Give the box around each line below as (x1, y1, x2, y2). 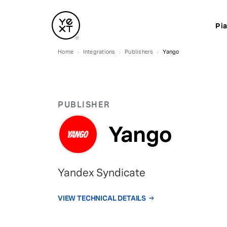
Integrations (83, 48, 116, 55)
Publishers (125, 48, 154, 55)
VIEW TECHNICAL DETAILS (58, 194, 146, 203)
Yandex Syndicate (58, 166, 145, 179)
